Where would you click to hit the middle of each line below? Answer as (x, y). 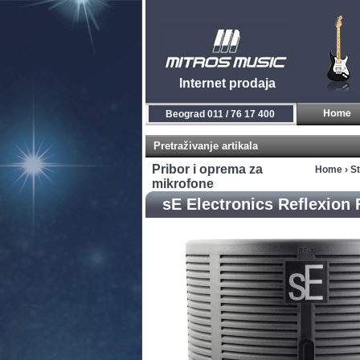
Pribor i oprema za (207, 169)
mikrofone (183, 184)
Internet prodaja (227, 83)
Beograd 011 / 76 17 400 (220, 114)
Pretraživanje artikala (206, 146)
